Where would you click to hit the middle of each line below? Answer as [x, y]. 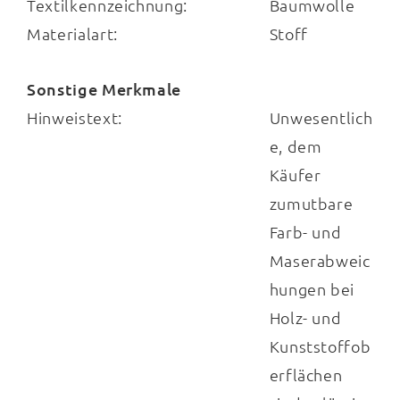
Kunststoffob [320, 346]
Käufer [295, 175]
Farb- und [305, 232]
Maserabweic [320, 261]
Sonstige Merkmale [104, 89]
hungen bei [312, 289]
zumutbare [311, 204]
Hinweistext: [75, 118]
